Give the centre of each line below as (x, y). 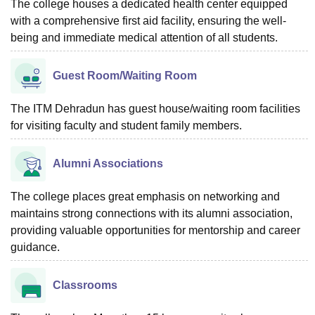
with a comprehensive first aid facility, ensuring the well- (148, 20)
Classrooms (85, 285)
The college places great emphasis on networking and (145, 196)
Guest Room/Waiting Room (125, 75)
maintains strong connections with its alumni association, (152, 213)
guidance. (35, 247)
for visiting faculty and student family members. (126, 125)
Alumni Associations (108, 163)
